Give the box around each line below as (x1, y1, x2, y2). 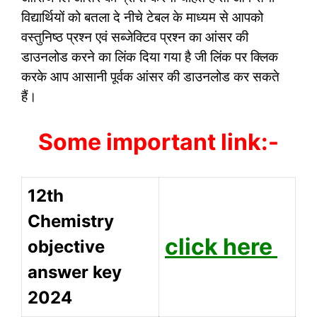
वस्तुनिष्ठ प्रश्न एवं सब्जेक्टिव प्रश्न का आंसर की (21, 29, 248, 45)
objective (28, 236, 105, 257)
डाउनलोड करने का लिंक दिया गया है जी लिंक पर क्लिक (21, 49, 278, 65)
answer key (28, 262, 122, 282)
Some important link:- (38, 127, 279, 156)
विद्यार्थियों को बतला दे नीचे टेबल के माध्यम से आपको (21, 9, 263, 25)
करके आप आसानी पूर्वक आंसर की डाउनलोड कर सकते (21, 69, 279, 85)
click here (165, 233, 277, 260)
